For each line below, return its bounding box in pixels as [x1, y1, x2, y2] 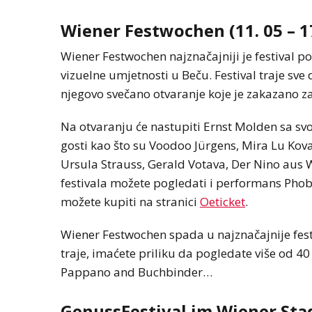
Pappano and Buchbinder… [61, 263, 212, 280]
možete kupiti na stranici [61, 193, 200, 210]
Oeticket [200, 193, 245, 210]
